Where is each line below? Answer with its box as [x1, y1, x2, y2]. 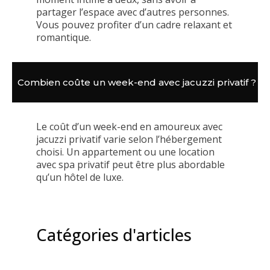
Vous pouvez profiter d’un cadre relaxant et [36, 18, 232, 31]
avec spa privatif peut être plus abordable [36, 158, 225, 171]
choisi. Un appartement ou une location [36, 145, 215, 159]
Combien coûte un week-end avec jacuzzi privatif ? [17, 77, 256, 88]
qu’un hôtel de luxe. [36, 171, 124, 184]
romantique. [36, 31, 91, 44]
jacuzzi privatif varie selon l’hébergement [36, 133, 222, 146]
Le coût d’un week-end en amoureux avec [36, 120, 222, 133]
